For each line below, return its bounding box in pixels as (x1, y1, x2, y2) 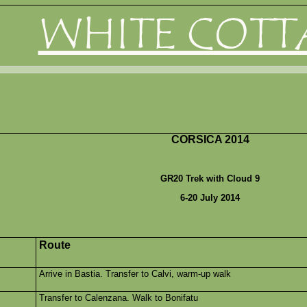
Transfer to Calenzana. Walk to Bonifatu (39, 293, 198, 303)
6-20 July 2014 (180, 193, 240, 203)
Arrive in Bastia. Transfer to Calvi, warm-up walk (39, 269, 231, 279)
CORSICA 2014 (171, 134, 249, 145)
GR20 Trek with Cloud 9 (160, 173, 260, 184)
